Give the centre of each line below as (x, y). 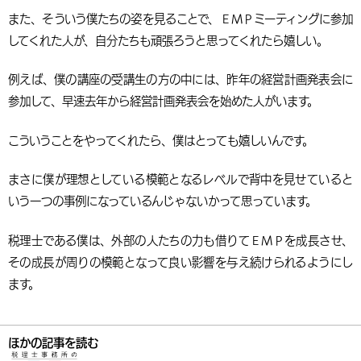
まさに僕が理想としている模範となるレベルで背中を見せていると (180, 180)
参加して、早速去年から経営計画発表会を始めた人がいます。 (163, 102)
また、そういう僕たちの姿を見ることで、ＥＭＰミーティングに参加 (180, 19)
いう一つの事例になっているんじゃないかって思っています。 (162, 201)
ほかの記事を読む (53, 342)
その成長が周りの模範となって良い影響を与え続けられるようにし (180, 263)
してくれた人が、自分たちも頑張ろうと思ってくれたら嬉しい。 (168, 40)
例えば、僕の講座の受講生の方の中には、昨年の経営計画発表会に (180, 80)
